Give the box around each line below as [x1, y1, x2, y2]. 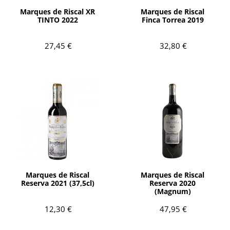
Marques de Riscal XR [20, 6, 95, 16]
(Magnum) [154, 186, 191, 196]
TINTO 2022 [37, 14, 78, 25]
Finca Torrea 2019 [141, 14, 204, 25]
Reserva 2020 [149, 178, 196, 188]
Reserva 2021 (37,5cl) [21, 178, 94, 188]
